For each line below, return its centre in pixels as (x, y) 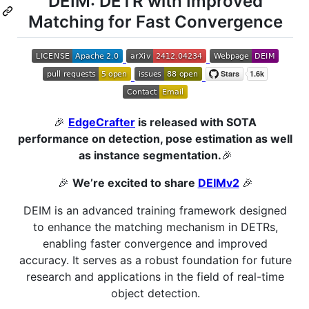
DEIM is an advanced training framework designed (155, 211)
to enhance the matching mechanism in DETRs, (155, 227)
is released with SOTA (196, 122)
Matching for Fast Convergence (155, 22)
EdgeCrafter (102, 122)
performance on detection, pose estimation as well (155, 139)
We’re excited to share (135, 183)
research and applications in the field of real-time (155, 277)
